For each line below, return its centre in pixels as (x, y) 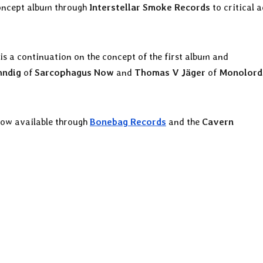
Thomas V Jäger (170, 72)
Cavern (218, 122)
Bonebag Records (128, 122)
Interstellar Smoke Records (150, 7)
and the (184, 122)
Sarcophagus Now (74, 72)
